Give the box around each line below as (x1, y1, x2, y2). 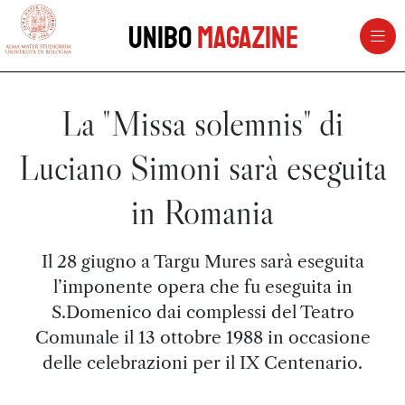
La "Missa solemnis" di (61, 102, 344, 145)
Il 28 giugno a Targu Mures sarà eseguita (41, 250, 364, 272)
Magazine (196, 19, 298, 57)
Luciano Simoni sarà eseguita (18, 146, 387, 189)
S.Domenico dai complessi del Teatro (51, 301, 354, 323)
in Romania (131, 191, 274, 233)
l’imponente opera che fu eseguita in (52, 276, 353, 297)
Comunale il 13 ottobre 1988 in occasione (34, 326, 371, 348)
